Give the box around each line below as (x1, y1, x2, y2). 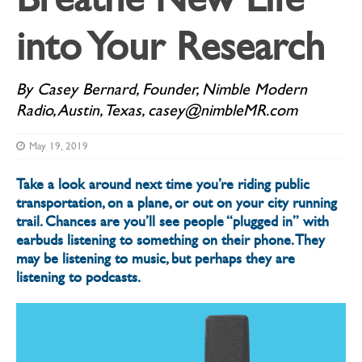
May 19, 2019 (29, 139, 88, 153)
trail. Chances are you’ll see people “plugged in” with (16, 213, 329, 230)
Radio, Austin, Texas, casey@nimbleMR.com (16, 100, 297, 120)
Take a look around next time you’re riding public (16, 175, 309, 193)
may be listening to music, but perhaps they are (16, 250, 295, 267)
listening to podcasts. (16, 268, 141, 286)
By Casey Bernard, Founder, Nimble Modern (16, 79, 307, 99)
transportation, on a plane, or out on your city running (16, 194, 337, 212)
